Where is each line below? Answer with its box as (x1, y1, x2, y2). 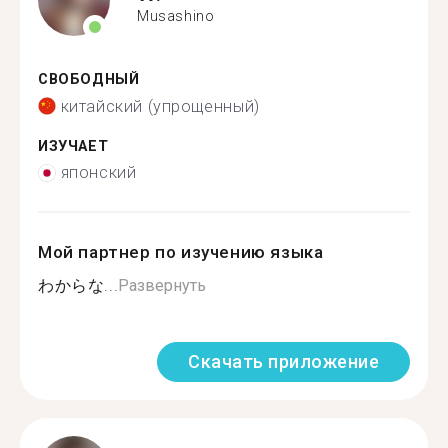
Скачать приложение (188, 351, 379, 372)
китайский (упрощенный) (60, 96, 260, 116)
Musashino (137, 7, 215, 24)
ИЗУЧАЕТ (38, 137, 109, 155)
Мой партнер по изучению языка (38, 242, 324, 262)
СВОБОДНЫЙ (38, 71, 140, 88)
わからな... (38, 276, 119, 295)
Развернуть (118, 276, 207, 295)
